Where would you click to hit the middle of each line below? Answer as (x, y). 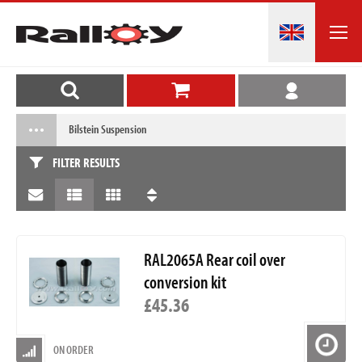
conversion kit (185, 282)
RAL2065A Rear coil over (214, 260)
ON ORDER (74, 350)
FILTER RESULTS (86, 163)
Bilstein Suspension (108, 129)
